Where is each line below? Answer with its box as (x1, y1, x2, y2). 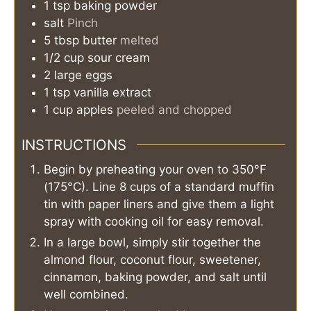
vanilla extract (74, 85, 151, 100)
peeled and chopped (117, 103, 232, 117)
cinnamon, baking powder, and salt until (44, 270, 267, 285)
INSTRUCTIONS (22, 135, 126, 153)
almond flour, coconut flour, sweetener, (44, 253, 261, 267)
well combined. (44, 287, 128, 302)
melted (120, 33, 159, 48)
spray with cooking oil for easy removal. (44, 215, 264, 229)
